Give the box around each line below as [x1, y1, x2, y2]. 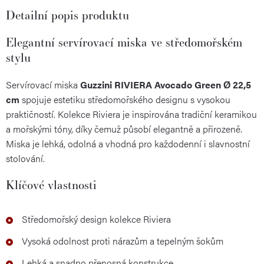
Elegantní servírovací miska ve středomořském [6, 34, 242, 50]
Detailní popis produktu [6, 6, 129, 23]
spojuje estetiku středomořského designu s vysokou [19, 92, 230, 106]
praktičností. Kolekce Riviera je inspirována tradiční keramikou [6, 107, 257, 121]
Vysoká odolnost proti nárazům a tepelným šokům [22, 233, 223, 247]
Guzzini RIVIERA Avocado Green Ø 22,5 [80, 77, 251, 91]
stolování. [6, 151, 45, 165]
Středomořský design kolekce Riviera [22, 212, 171, 226]
